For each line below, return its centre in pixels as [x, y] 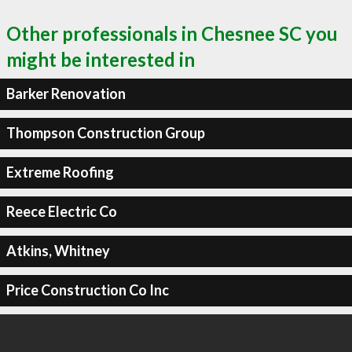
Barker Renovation [66, 93]
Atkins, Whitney [58, 251]
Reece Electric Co [61, 211]
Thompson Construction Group [105, 133]
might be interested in [101, 59]
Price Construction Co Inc [87, 290]
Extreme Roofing [60, 172]
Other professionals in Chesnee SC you [172, 33]
